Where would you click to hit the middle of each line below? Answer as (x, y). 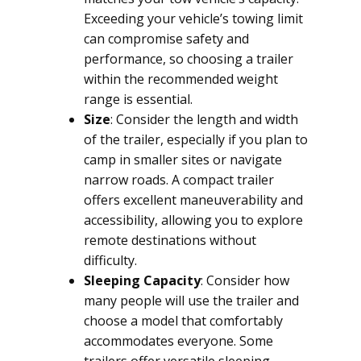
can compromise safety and (166, 39)
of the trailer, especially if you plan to (196, 139)
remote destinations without (170, 240)
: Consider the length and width (204, 119)
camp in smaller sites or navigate (183, 160)
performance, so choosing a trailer (189, 59)
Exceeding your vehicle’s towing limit (193, 19)
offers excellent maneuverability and (193, 200)
